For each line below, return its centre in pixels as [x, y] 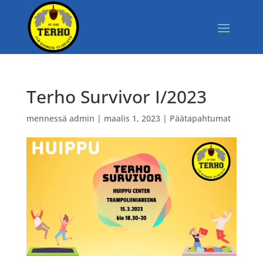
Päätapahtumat [200, 118]
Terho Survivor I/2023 [116, 96]
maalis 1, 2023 [132, 118]
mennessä [48, 118]
